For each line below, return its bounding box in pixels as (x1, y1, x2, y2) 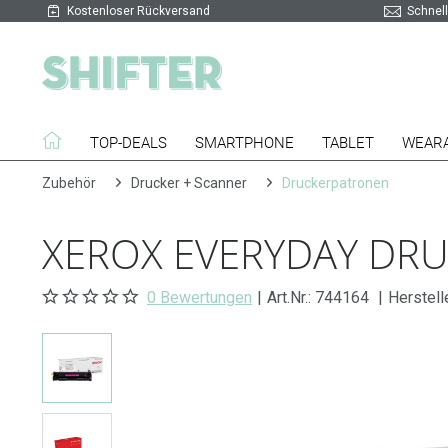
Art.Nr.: (267, 288, 315, 307)
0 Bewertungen (147, 288, 252, 307)
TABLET (322, 134, 374, 152)
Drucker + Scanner (131, 175, 247, 191)
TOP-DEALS (90, 134, 167, 152)
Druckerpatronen (282, 175, 389, 191)
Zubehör (42, 175, 96, 191)
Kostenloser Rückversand (67, 4, 210, 18)
